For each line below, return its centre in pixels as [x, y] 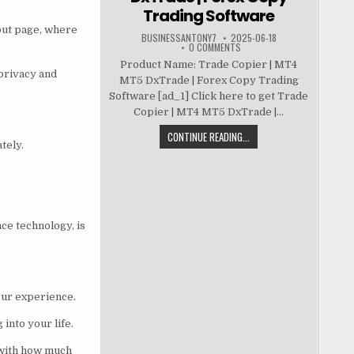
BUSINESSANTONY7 [179, 38]
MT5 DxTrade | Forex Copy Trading [209, 81]
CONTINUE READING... [209, 137]
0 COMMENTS [215, 47]
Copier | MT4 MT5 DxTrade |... [209, 112]
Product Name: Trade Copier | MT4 [209, 65]
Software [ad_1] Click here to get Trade [209, 96]
